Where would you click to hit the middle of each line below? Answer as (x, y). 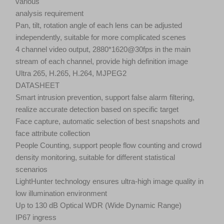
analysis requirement (49, 13)
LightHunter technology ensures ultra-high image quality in (109, 181)
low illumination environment (61, 193)
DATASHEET (37, 85)
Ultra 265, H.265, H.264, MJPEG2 (71, 73)
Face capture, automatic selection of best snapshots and (107, 121)
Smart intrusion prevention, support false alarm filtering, (105, 97)
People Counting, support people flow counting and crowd (108, 145)
